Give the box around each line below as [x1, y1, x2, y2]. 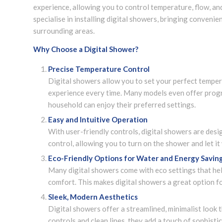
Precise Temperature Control [48, 64, 150, 73]
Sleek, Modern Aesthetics [48, 192, 138, 201]
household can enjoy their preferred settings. [48, 100, 196, 109]
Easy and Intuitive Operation [48, 114, 148, 124]
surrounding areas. [33, 26, 95, 36]
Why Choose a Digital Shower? [33, 45, 138, 54]
